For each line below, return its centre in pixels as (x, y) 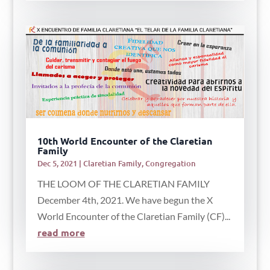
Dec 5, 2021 (57, 163)
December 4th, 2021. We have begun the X (125, 199)
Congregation (170, 163)
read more (61, 232)
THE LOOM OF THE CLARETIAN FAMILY (123, 183)
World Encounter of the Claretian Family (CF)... (133, 216)
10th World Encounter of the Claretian (124, 140)
